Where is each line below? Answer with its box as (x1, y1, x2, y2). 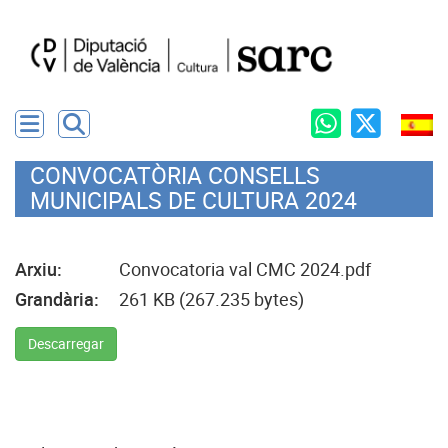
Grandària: (15, 289, 99, 310)
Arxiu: (15, 259, 62, 280)
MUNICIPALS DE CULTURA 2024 (30, 187, 357, 215)
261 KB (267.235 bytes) (119, 289, 304, 310)
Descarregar (28, 336, 104, 352)
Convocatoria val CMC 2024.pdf (119, 259, 371, 280)
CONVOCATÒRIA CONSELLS (30, 162, 320, 190)
